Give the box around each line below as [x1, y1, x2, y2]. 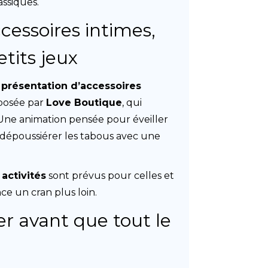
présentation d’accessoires [1, 80, 142, 92]
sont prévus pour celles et [46, 170, 175, 181]
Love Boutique [46, 97, 123, 108]
